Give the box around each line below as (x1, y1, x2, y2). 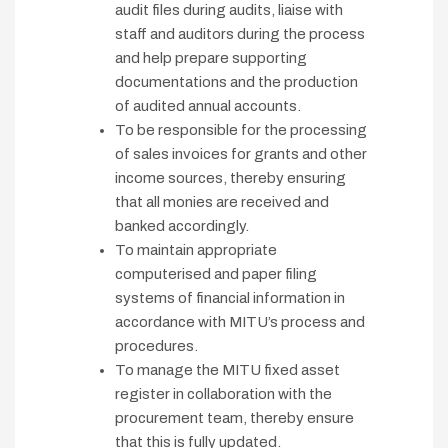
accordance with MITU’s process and (115, 314, 365, 331)
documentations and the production (115, 74, 358, 91)
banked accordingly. (115, 218, 249, 235)
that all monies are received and (115, 194, 329, 211)
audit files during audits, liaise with (115, 2, 343, 19)
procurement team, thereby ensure (115, 410, 354, 427)
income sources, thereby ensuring (115, 170, 346, 187)
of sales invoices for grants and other (115, 146, 367, 163)
